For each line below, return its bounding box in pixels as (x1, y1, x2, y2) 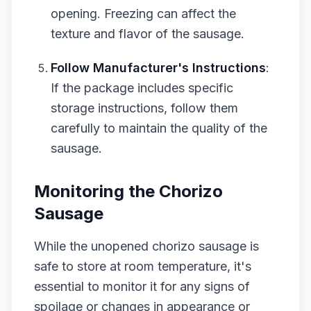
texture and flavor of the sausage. (51, 26, 244, 41)
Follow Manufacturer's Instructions (51, 60, 266, 75)
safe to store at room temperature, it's (34, 259, 251, 274)
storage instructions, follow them (51, 101, 238, 115)
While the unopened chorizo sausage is (34, 239, 259, 253)
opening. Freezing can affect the (51, 6, 236, 21)
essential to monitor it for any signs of (34, 279, 250, 294)
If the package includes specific (51, 81, 233, 95)
